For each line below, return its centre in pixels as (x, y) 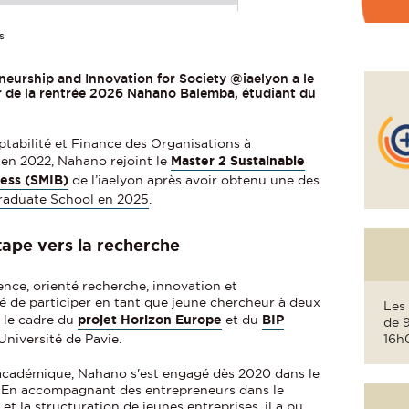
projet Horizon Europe (150, 320)
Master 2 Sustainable (238, 161)
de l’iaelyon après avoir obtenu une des (194, 180)
